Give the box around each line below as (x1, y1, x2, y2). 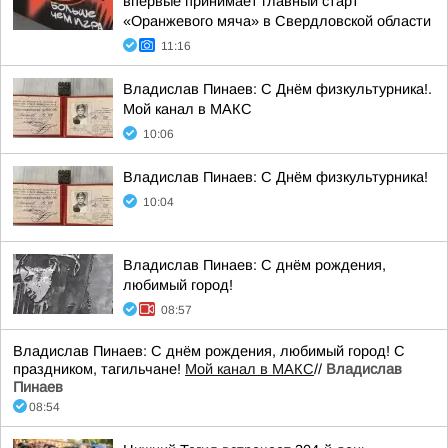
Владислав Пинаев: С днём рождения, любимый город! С (13, 343, 405, 359)
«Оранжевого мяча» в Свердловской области (123, 13, 431, 29)
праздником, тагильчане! (13, 361, 185, 377)
